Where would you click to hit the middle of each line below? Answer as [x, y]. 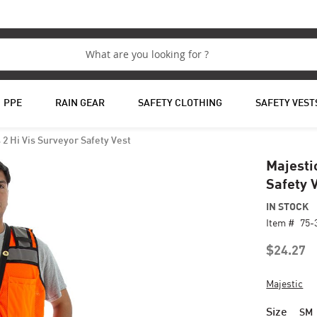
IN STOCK [288, 206]
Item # [281, 223]
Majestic [285, 283]
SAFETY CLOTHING [180, 104]
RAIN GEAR [80, 104]
